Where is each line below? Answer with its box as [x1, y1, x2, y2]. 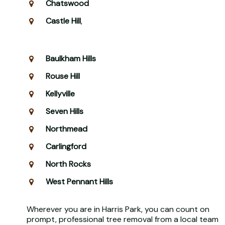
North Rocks [45, 158, 91, 169]
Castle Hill [45, 15, 81, 26]
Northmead [45, 123, 87, 134]
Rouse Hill [45, 70, 80, 81]
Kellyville [45, 88, 75, 99]
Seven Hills [45, 105, 83, 117]
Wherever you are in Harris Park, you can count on [26, 203, 209, 214]
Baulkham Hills [45, 53, 96, 64]
